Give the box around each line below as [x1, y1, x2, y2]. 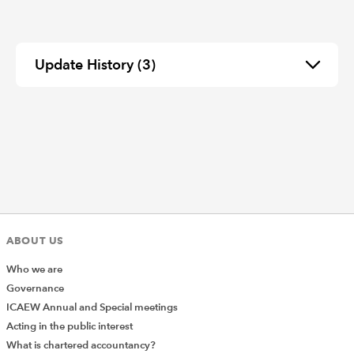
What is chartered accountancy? [6, 338, 156, 352]
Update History [35, 56, 137, 73]
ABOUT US [6, 233, 65, 247]
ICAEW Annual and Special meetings [6, 300, 178, 314]
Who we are [6, 262, 62, 276]
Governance [6, 281, 64, 295]
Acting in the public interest [6, 319, 133, 333]
